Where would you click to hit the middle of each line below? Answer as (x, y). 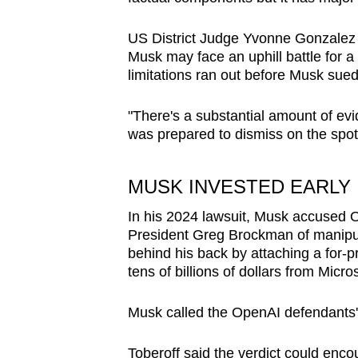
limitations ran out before (206, 76)
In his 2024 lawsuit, (189, 217)
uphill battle (286, 57)
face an (223, 57)
